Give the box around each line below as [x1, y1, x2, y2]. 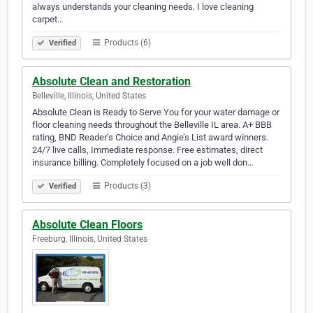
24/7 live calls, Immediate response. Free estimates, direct [32, 145, 263, 156]
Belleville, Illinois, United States [32, 91, 146, 101]
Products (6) [102, 38, 151, 48]
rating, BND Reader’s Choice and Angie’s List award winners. [32, 132, 268, 143]
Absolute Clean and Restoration [32, 75, 191, 89]
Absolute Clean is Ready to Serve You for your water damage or [32, 107, 279, 118]
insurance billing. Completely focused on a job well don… [32, 157, 254, 168]
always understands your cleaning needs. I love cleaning [32, 1, 254, 13]
